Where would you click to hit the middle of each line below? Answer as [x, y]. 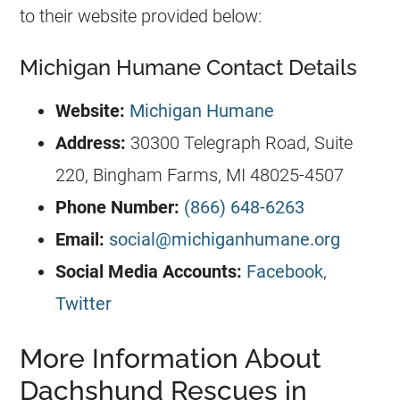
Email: [80, 239]
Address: [91, 142]
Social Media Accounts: [149, 271]
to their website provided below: [141, 16]
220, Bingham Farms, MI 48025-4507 [200, 175]
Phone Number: [118, 207]
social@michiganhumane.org [225, 239]
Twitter [84, 303]
